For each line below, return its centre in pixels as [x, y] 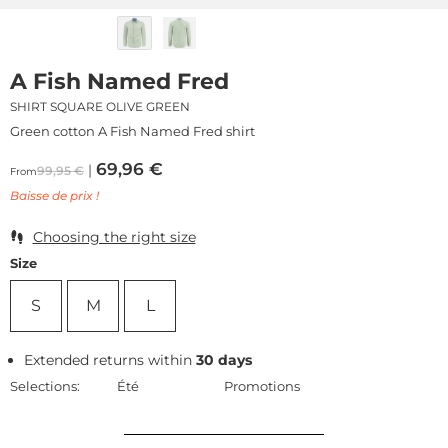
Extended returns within [110, 359]
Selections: [45, 385]
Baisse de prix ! [54, 195]
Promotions [262, 385]
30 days [224, 359]
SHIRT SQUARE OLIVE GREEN [100, 106]
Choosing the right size [114, 236]
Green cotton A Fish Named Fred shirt [132, 130]
